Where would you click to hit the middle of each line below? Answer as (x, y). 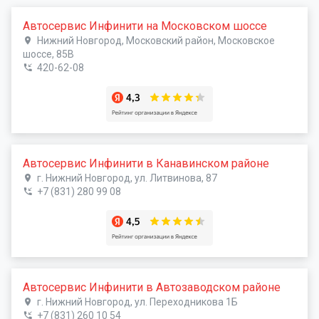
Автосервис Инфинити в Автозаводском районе (152, 287)
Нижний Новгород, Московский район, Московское (156, 41)
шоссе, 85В (48, 54)
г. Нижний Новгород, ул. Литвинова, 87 (127, 178)
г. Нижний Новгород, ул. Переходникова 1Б (137, 302)
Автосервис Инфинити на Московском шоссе (145, 26)
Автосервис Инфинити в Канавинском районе (146, 163)
